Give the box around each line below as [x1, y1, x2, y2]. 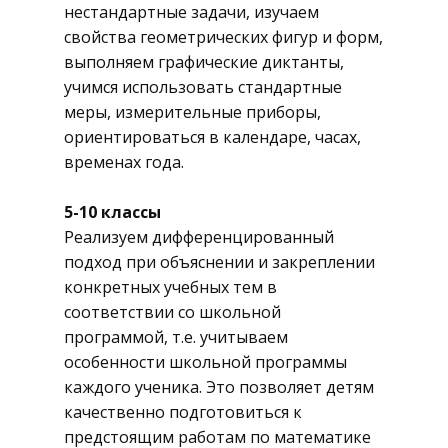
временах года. [64, 151, 184, 173]
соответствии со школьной [64, 301, 281, 323]
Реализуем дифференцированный [64, 226, 334, 248]
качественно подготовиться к [64, 401, 302, 423]
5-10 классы [64, 201, 161, 223]
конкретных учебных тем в [64, 276, 277, 298]
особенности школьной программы [64, 351, 347, 373]
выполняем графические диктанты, [64, 51, 344, 73]
